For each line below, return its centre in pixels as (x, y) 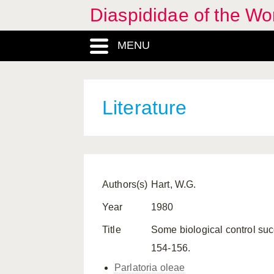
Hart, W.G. (174, 184)
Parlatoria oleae (150, 268)
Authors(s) (125, 184)
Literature (145, 108)
